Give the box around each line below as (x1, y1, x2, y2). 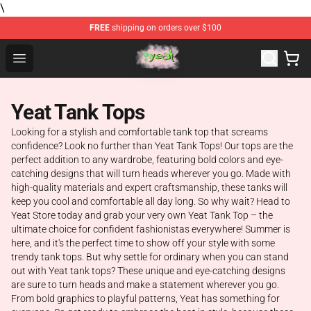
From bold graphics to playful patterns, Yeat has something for (11, 293, 280, 304)
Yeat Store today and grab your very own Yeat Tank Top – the (11, 210, 273, 221)
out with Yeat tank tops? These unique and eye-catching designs (11, 265, 285, 276)
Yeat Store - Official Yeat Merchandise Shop (33, 42, 244, 56)
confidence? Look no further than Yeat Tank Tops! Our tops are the (11, 140, 293, 151)
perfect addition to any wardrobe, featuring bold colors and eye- (11, 154, 283, 165)
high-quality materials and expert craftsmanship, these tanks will (11, 182, 287, 193)
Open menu (19, 51, 75, 64)
